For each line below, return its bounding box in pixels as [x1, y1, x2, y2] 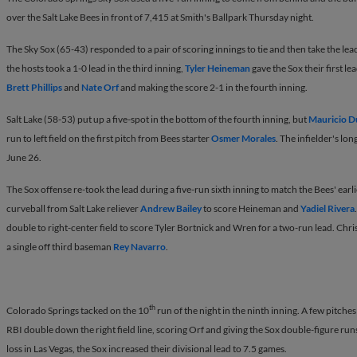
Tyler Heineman [185, 61, 250, 74]
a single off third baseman [6, 240, 113, 253]
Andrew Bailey [140, 202, 202, 214]
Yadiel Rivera [300, 202, 355, 214]
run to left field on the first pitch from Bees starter [6, 131, 211, 144]
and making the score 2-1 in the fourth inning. [119, 80, 308, 93]
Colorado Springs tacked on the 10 [6, 304, 149, 316]
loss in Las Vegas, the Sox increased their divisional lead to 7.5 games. [6, 342, 287, 355]
